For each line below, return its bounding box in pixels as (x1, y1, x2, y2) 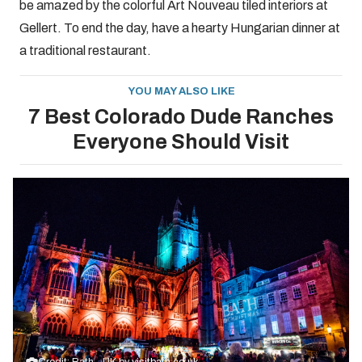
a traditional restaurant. (19, 44, 151, 58)
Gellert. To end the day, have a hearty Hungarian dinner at (19, 21, 340, 36)
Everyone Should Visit (73, 131, 289, 154)
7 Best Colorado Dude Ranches (28, 106, 334, 128)
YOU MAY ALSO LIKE (127, 86, 235, 98)
